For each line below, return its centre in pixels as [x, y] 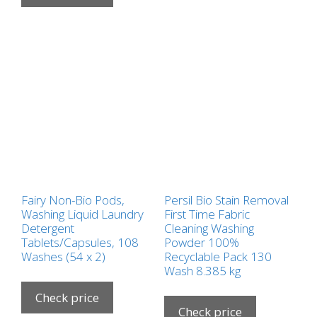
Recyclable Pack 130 [218, 256]
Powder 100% [201, 242]
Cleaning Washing [209, 228]
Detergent [48, 228]
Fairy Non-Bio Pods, [73, 200]
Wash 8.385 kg [202, 270]
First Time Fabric [207, 214]
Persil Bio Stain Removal [226, 200]
